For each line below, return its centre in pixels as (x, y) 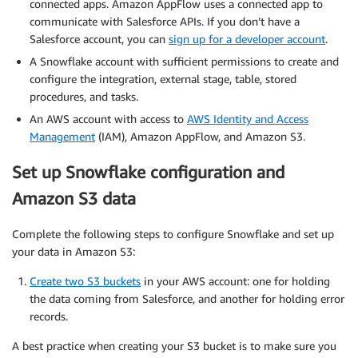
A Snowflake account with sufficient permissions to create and (184, 61)
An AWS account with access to (108, 118)
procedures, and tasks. (84, 96)
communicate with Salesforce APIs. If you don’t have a (165, 21)
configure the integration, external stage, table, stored (163, 78)
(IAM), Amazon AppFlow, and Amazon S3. (200, 136)
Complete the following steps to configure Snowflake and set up (173, 234)
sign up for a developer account (247, 38)
